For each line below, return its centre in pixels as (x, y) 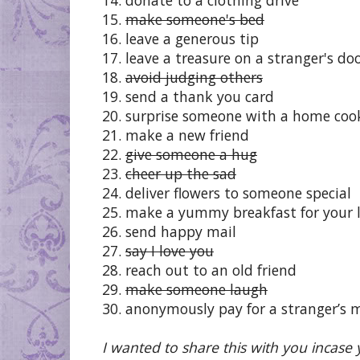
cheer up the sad (181, 173)
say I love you (170, 250)
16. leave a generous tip (180, 38)
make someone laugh (196, 289)
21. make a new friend (176, 135)
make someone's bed (195, 19)
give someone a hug (191, 154)
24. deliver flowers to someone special (227, 192)
